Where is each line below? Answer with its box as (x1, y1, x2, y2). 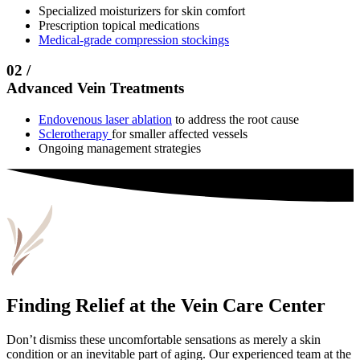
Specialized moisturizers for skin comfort (39, 3, 245, 18)
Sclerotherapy (39, 126, 112, 141)
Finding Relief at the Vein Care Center (6, 295, 325, 317)
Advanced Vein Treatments (6, 80, 184, 97)
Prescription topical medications (39, 18, 199, 32)
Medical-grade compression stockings (39, 32, 229, 47)
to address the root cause (172, 112, 299, 126)
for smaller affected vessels (112, 126, 247, 141)
